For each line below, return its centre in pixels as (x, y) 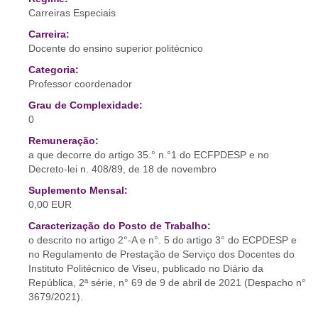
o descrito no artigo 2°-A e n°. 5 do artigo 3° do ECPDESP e (163, 240)
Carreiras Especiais (72, 13)
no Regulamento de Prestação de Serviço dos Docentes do (161, 254)
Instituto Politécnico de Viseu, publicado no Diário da (146, 268)
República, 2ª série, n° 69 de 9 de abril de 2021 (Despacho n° (167, 283)
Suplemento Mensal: (78, 190)
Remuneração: (64, 141)
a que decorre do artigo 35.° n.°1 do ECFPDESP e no (149, 155)
